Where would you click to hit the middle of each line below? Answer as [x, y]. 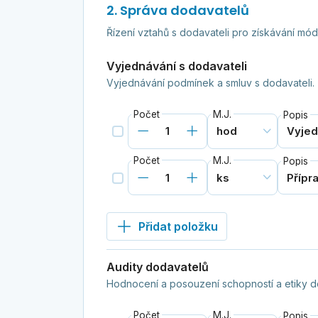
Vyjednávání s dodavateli [176, 66]
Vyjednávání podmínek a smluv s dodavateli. [210, 82]
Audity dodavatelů [157, 267]
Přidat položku [178, 226]
